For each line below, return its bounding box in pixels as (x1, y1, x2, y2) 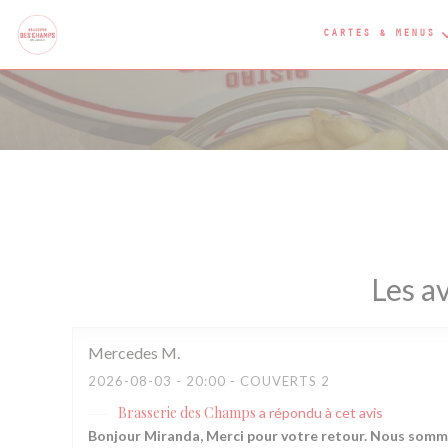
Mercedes (88, 343, 158, 362)
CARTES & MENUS (323, 29, 435, 39)
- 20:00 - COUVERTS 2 (172, 373, 330, 389)
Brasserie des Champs (118, 403, 256, 422)
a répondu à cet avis (259, 404, 383, 421)
